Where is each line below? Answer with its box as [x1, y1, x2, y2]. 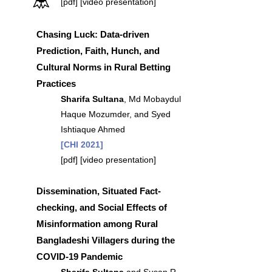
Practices [36, 78, 76, 89]
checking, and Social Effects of [36, 202, 167, 212]
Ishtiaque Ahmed [61, 124, 125, 134]
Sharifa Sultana [61, 94, 124, 104]
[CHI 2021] [61, 140, 103, 149]
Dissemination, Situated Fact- [36, 186, 161, 196]
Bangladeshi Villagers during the [36, 235, 175, 245]
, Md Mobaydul [124, 94, 181, 104]
